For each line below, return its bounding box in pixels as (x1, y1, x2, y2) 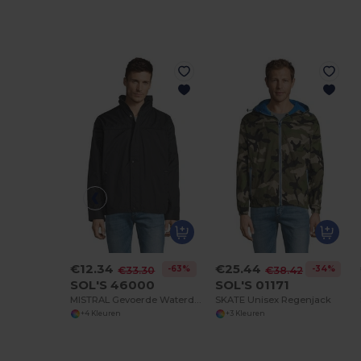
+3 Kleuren (225, 309, 265, 318)
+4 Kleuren (80, 309, 121, 318)
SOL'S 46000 (70, 276, 156, 293)
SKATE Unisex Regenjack (215, 293, 332, 305)
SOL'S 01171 (215, 276, 290, 293)
